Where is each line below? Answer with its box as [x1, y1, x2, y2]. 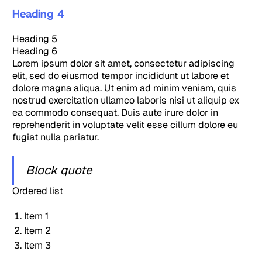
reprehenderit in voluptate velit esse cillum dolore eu [12, 119, 239, 132]
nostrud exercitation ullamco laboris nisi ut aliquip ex [12, 94, 240, 107]
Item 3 [23, 239, 51, 252]
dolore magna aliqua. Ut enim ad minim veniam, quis [12, 82, 237, 95]
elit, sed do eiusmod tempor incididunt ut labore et [12, 70, 230, 82]
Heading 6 [12, 45, 58, 58]
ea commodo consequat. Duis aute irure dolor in [12, 106, 219, 119]
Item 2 [23, 225, 51, 237]
